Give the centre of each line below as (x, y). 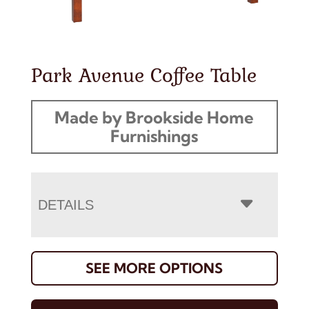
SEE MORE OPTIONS (154, 268)
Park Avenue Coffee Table (143, 74)
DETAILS (66, 205)
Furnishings (154, 136)
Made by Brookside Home (154, 117)
